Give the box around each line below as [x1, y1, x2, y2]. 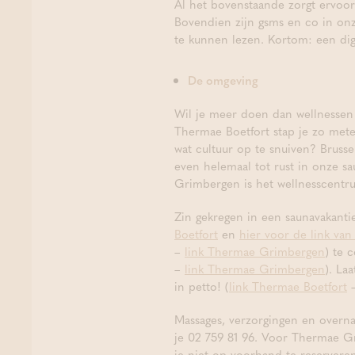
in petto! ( [174, 277, 229, 295]
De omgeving [188, 71, 258, 89]
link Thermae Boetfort [229, 277, 347, 295]
